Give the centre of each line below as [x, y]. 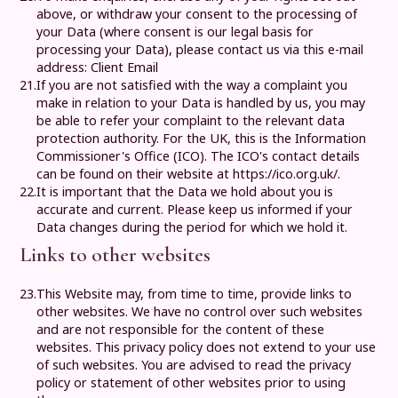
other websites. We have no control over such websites [200, 312]
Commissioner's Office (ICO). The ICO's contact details [199, 155]
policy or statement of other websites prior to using [191, 383]
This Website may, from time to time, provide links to [195, 294]
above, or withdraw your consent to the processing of [197, 13]
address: [64, 67]
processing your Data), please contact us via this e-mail [200, 49]
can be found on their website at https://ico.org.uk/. [189, 173]
